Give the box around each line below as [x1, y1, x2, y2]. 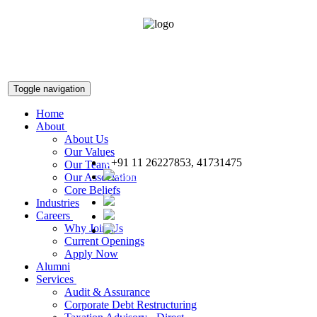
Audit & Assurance [64, 286, 150, 298]
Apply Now [64, 248, 118, 260]
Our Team [64, 158, 110, 171]
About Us [64, 133, 108, 145]
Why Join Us [64, 222, 123, 234]
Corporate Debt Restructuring [64, 299, 197, 311]
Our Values [64, 146, 115, 158]
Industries [36, 197, 79, 209]
